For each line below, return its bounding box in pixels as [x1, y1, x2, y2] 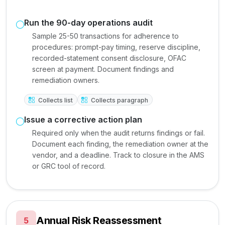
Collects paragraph [89, 96, 149, 104]
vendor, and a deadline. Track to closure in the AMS [32, 151, 204, 160]
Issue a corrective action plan [24, 115, 142, 125]
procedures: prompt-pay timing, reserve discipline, [32, 43, 200, 52]
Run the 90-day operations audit [24, 18, 153, 28]
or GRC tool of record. [32, 162, 105, 171]
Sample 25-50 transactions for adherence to [32, 32, 179, 41]
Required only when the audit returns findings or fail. [32, 129, 205, 138]
